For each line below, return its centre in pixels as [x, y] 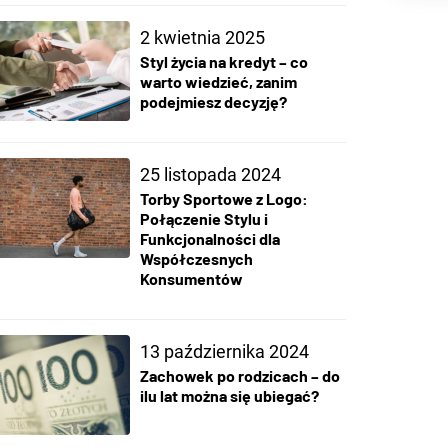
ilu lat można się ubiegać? [229, 395]
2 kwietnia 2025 [202, 38]
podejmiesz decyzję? [213, 102]
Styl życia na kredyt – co [223, 62]
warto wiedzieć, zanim [218, 82]
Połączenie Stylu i [203, 218]
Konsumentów [191, 278]
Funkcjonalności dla [209, 238]
